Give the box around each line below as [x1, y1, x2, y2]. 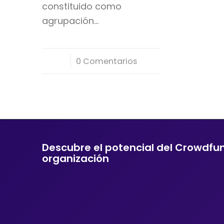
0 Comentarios [75, 55, 137, 67]
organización [41, 151, 109, 165]
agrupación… [41, 14, 98, 27]
